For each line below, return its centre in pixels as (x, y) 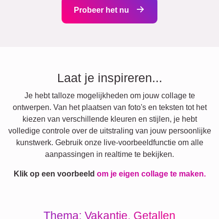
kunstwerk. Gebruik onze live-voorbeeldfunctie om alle (109, 142)
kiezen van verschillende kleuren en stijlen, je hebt (109, 119)
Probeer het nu (102, 10)
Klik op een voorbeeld (55, 174)
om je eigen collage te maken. (151, 174)
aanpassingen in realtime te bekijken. (109, 154)
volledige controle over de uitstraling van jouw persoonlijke (109, 131)
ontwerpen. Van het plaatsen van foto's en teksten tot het (109, 107)
